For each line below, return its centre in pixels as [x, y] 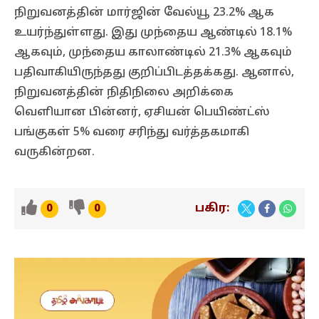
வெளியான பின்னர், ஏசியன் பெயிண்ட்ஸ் [142, 113]
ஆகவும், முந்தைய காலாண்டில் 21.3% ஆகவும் [153, 53]
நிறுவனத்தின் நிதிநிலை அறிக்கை [124, 93]
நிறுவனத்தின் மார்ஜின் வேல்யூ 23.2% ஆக [144, 13]
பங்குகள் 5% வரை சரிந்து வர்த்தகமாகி [132, 132]
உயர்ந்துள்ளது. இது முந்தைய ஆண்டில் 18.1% [153, 33]
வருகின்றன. [54, 152]
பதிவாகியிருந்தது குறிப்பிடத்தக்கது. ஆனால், [154, 73]
